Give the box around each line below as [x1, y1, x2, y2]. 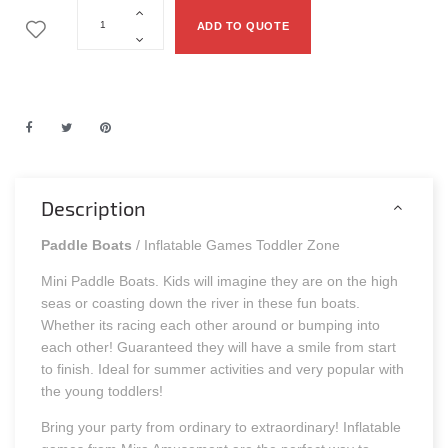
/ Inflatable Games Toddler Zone [136, 237, 341, 254]
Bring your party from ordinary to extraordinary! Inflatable [41, 419, 402, 436]
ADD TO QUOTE [196, 19, 290, 34]
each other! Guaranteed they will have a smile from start [41, 339, 397, 356]
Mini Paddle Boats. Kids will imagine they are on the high [41, 273, 399, 290]
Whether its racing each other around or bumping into [41, 317, 381, 334]
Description [41, 196, 147, 221]
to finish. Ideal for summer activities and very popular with [41, 361, 405, 378]
